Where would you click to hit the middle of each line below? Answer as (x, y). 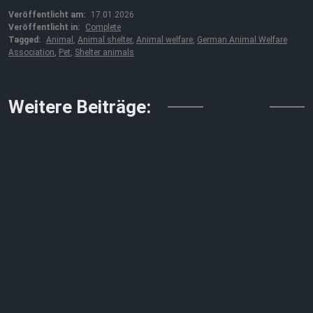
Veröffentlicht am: (47, 15)
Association (31, 52)
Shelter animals (104, 52)
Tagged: (24, 40)
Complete (103, 27)
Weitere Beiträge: (80, 107)
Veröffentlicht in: (44, 27)
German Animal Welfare (242, 40)
